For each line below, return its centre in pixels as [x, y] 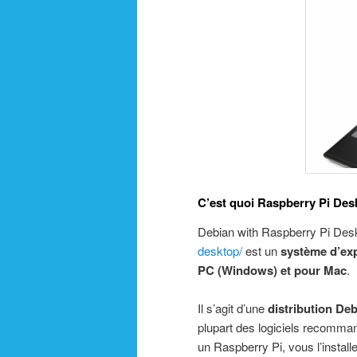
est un [261, 250]
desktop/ [220, 250]
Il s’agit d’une [233, 308]
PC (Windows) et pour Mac [272, 270]
